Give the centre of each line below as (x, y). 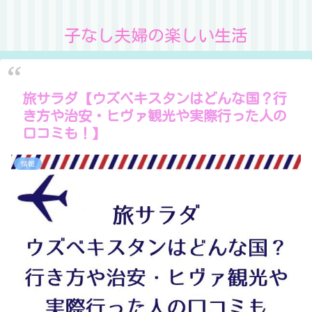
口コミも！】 (64, 133)
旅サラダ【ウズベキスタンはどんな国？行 (155, 98)
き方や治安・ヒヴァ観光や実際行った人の (155, 116)
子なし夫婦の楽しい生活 (156, 36)
